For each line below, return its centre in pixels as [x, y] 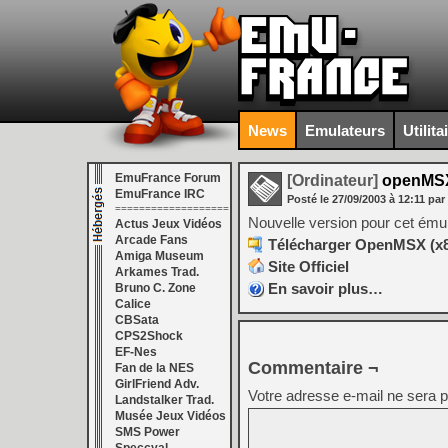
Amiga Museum [159, 256]
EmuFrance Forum [168, 178]
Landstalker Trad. [164, 400]
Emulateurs [345, 130]
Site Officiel [308, 266]
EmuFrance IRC [160, 194]
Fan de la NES [154, 368]
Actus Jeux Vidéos [168, 224]
